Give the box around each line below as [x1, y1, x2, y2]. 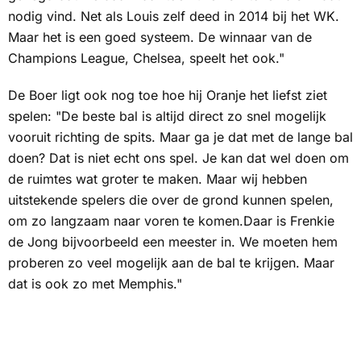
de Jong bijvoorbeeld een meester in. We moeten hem [8, 234, 338, 250]
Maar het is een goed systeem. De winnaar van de [8, 29, 312, 45]
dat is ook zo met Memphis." [8, 276, 182, 292]
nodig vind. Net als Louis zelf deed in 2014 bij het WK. [8, 8, 339, 24]
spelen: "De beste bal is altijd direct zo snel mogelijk [8, 108, 326, 124]
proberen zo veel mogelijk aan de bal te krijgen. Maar [8, 255, 334, 271]
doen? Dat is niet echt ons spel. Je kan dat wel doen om [8, 150, 349, 166]
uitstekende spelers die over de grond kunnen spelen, [8, 192, 334, 208]
